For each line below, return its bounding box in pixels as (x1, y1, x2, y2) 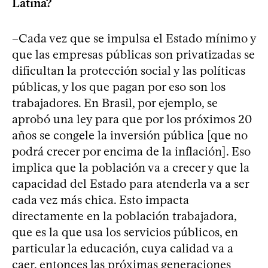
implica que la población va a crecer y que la (12, 160, 249, 175)
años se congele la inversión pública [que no (12, 127, 248, 142)
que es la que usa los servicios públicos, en (12, 224, 238, 239)
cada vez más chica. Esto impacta (12, 192, 189, 207)
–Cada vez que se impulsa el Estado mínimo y (12, 31, 256, 45)
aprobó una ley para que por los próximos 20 (12, 111, 252, 126)
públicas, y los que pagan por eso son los (12, 79, 226, 94)
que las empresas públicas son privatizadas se (12, 47, 255, 62)
